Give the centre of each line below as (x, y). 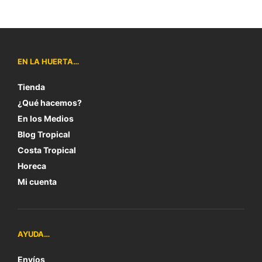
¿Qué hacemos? (50, 103)
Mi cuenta (37, 182)
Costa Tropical (47, 150)
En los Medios (46, 118)
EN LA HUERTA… (48, 61)
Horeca (32, 166)
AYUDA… (34, 234)
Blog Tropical (44, 134)
